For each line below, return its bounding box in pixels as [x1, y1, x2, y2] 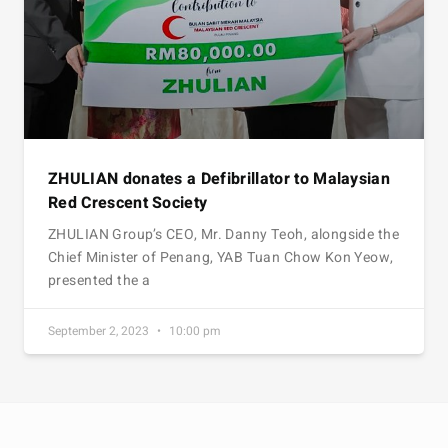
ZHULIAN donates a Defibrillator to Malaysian [48, 167, 391, 192]
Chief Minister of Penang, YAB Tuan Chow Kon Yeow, [48, 247, 394, 269]
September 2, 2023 [48, 322, 152, 341]
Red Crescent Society [48, 191, 208, 216]
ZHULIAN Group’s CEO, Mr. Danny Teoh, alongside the [48, 224, 400, 246]
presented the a [48, 270, 151, 292]
